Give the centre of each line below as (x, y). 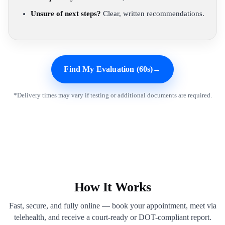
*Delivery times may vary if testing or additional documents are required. (113, 95)
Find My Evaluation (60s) (108, 69)
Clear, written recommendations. (153, 14)
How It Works (113, 187)
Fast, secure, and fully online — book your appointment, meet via (113, 206)
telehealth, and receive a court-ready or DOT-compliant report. (113, 217)
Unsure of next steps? (66, 14)
